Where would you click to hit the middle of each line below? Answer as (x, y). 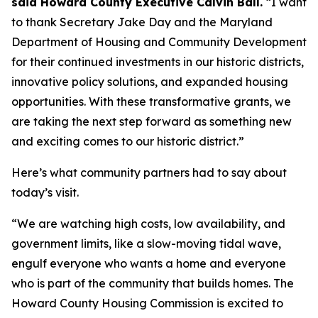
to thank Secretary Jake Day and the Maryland (142, 22)
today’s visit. (48, 192)
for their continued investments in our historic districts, (158, 62)
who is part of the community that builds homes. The (153, 283)
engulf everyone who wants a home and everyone (149, 263)
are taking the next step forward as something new (152, 121)
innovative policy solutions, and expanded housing (150, 82)
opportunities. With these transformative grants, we (151, 102)
